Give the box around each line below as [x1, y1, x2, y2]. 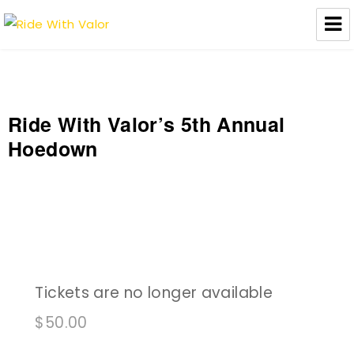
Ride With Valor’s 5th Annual [8, 110, 285, 138]
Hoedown [8, 134, 98, 163]
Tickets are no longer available [35, 282, 273, 303]
